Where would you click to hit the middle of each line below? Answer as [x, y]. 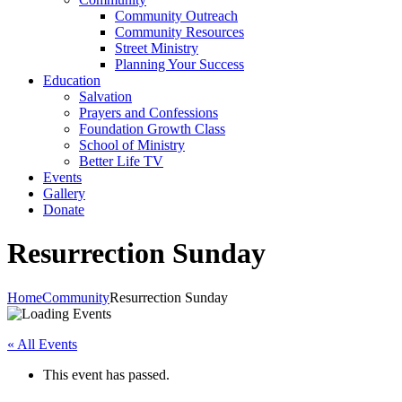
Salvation [105, 96]
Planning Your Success [179, 64]
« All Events [42, 344]
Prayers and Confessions [149, 113]
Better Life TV [121, 161]
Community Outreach [176, 16]
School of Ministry [132, 145]
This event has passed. [106, 374]
